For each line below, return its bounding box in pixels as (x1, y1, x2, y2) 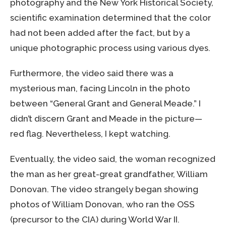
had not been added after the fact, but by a (10, 28, 190, 38)
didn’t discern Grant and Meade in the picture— (10, 114, 202, 124)
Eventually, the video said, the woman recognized (10, 154, 215, 164)
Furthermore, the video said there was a (10, 68, 174, 79)
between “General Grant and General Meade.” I (10, 98, 201, 109)
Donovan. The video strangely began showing (10, 184, 198, 195)
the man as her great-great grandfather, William (10, 169, 208, 180)
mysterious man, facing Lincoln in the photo (10, 83, 190, 94)
